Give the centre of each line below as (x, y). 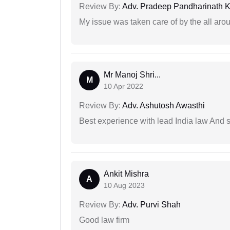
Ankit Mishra (126, 174)
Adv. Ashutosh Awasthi (163, 106)
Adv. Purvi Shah (151, 205)
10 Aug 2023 (124, 186)
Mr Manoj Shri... (132, 75)
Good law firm (104, 220)
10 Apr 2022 (123, 87)
